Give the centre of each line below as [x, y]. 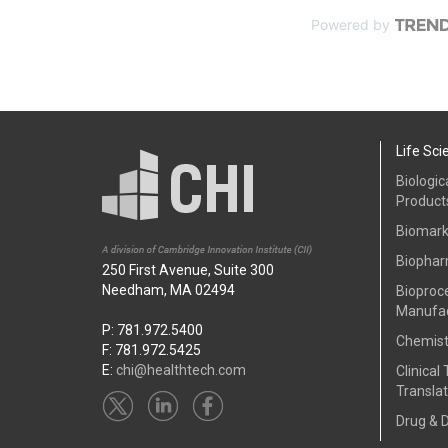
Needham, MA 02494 [168, 290]
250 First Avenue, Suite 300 [188, 270]
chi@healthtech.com [181, 370]
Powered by [350, 24]
